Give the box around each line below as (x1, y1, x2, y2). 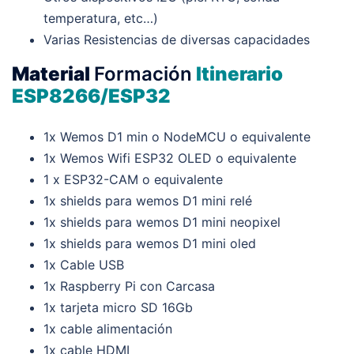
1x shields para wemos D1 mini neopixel (43, 213, 281, 230)
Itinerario (196, 62, 283, 85)
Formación (94, 62, 192, 85)
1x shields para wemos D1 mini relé (43, 192, 252, 209)
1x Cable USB (43, 256, 124, 273)
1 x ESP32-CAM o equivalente (43, 171, 223, 187)
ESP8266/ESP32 (12, 84, 171, 107)
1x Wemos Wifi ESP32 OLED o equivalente (43, 149, 296, 166)
